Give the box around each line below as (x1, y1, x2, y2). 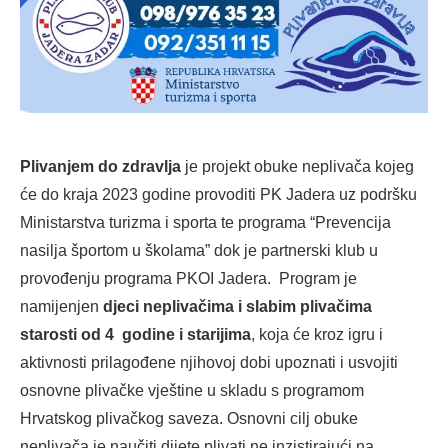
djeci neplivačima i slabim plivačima (99, 298, 372, 316)
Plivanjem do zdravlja (20, 158, 181, 176)
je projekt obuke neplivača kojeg (181, 158, 414, 176)
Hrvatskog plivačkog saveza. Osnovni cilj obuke (20, 410, 358, 428)
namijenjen (20, 298, 99, 316)
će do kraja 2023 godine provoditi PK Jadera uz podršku (20, 186, 417, 204)
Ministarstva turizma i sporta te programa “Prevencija (20, 214, 391, 232)
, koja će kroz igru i (251, 326, 383, 344)
